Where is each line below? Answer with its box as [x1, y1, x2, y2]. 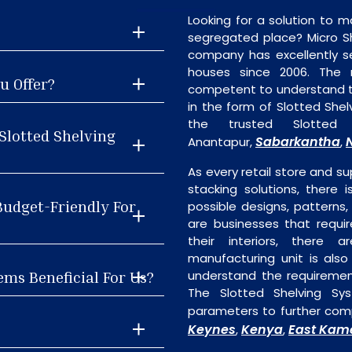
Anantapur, [188, 134, 255, 150]
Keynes [188, 321, 236, 339]
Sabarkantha [255, 133, 340, 151]
